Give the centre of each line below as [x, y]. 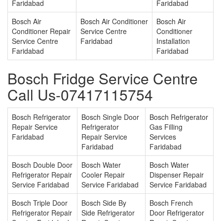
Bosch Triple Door [40, 203]
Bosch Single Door [110, 117]
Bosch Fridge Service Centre [103, 78]
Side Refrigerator [108, 213]
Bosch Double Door [42, 165]
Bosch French [171, 203]
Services [163, 137]
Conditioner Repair [41, 31]
